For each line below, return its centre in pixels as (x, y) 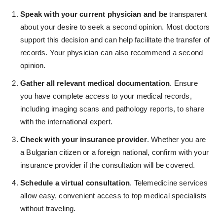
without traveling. (48, 209)
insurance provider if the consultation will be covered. (108, 165)
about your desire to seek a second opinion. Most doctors (115, 27)
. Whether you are (176, 140)
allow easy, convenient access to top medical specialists (114, 196)
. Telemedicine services (169, 183)
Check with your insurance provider (84, 140)
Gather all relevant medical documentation (95, 83)
